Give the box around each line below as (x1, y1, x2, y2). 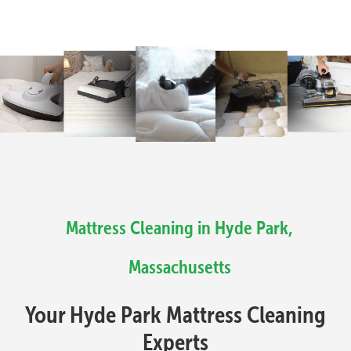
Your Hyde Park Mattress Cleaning (25, 300, 326, 328)
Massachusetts (128, 255, 231, 278)
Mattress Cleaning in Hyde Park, (66, 215, 293, 239)
